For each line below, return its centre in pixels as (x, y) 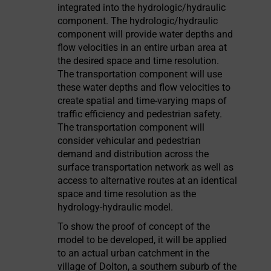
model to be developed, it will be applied (142, 240)
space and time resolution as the (127, 194)
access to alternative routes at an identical (148, 181)
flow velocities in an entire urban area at (142, 47)
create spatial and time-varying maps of (142, 101)
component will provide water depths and (145, 34)
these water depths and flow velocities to (144, 87)
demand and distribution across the (133, 154)
